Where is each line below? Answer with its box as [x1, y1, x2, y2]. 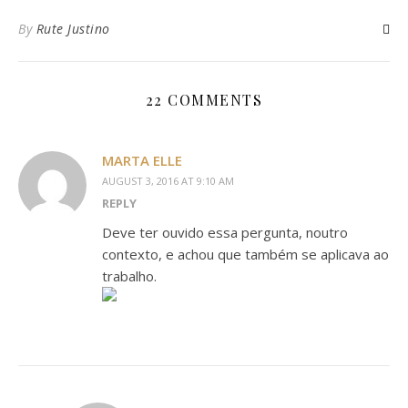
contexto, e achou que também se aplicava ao [102, 245, 389, 263]
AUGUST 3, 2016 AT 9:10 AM [102, 174, 234, 188]
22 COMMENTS [145, 90, 263, 109]
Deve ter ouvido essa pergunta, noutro [102, 223, 348, 241]
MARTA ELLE [102, 151, 182, 169]
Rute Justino [36, 20, 110, 37]
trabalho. [102, 267, 157, 285]
